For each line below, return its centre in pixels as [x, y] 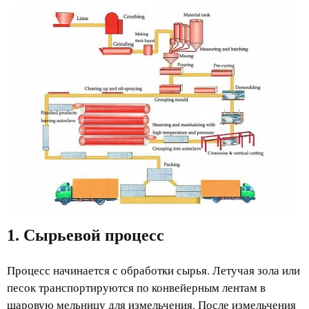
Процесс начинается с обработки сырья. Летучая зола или [153, 270]
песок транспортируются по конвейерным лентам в [136, 287]
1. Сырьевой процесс [86, 235]
